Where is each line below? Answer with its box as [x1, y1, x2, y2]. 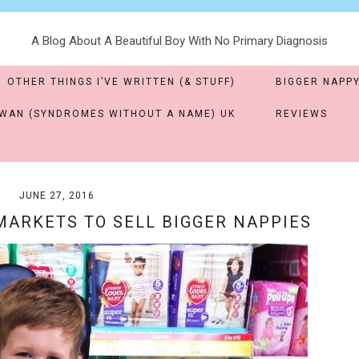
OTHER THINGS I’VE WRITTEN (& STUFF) [6, 76, 236, 87]
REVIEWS [275, 108, 328, 119]
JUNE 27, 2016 [18, 190, 95, 201]
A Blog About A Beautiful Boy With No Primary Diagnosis [31, 34, 328, 48]
